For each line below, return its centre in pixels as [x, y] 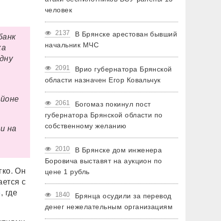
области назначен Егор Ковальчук [103, 80]
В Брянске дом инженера [118, 150]
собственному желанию [86, 126]
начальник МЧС [72, 45]
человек [59, 10]
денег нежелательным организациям [109, 207]
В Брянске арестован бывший [126, 34]
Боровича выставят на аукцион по [104, 161]
